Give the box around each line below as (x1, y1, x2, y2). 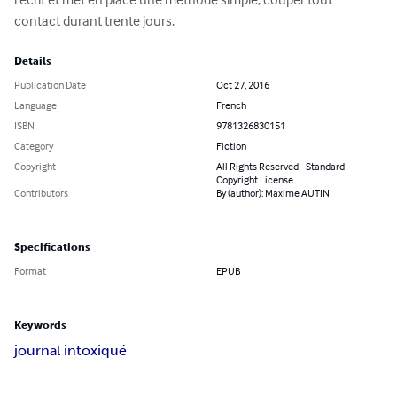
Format (14, 264, 46, 278)
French (216, 98, 246, 113)
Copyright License (216, 173, 293, 187)
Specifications (14, 241, 90, 254)
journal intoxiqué (14, 342, 127, 360)
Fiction (216, 139, 246, 153)
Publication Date (14, 78, 86, 92)
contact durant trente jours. (14, 12, 175, 30)
